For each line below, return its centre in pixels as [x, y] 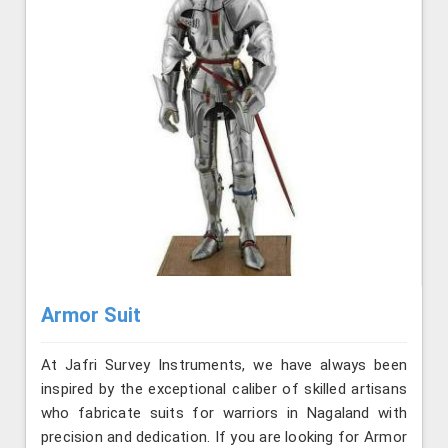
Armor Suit [91, 314]
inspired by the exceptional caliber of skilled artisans [224, 388]
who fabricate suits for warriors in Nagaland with [224, 412]
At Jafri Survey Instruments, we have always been [224, 364]
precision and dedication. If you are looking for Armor [224, 436]
